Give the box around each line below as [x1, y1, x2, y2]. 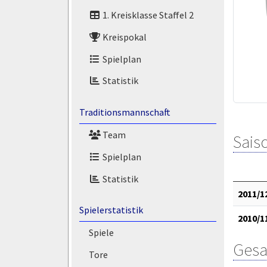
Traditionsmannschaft [79, 106, 170, 119]
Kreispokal [100, 30, 147, 43]
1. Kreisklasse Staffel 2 [100, 9, 194, 21]
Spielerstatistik [79, 204, 143, 216]
